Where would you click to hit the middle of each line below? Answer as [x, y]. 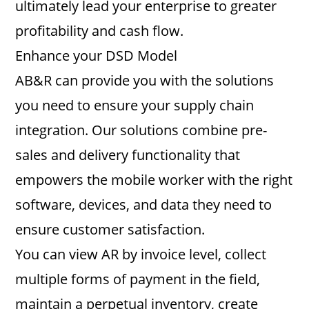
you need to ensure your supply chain [135, 105]
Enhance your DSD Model [97, 56]
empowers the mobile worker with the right [154, 180]
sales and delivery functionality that [128, 155]
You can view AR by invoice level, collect [141, 254]
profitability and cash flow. [100, 31]
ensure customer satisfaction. [110, 229]
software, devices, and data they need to [144, 205]
